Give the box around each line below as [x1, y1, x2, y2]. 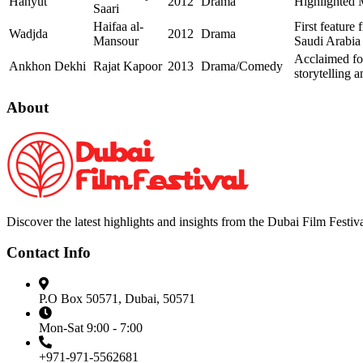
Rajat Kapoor [93, 59, 162, 74]
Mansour [93, 34, 139, 49]
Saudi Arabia [294, 34, 361, 49]
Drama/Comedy [201, 59, 283, 74]
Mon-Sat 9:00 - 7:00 [39, 320, 143, 335]
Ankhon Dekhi [9, 59, 86, 74]
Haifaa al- [93, 19, 143, 34]
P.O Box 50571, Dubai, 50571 [39, 291, 195, 305]
